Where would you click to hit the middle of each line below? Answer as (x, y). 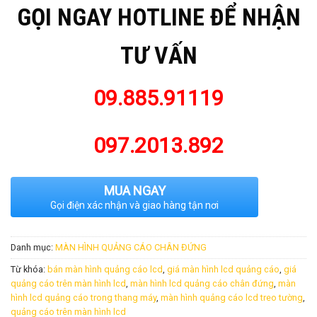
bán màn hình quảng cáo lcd (105, 269)
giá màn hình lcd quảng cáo (223, 269)
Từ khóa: (29, 269)
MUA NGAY (134, 190)
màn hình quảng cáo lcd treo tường (232, 297)
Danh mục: (33, 247)
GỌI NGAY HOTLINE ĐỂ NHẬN (158, 18)
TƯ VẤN (158, 56)
